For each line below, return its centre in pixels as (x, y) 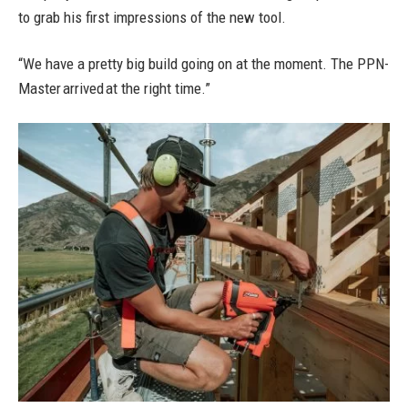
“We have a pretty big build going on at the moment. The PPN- (204, 64)
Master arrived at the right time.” (114, 88)
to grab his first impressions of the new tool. (152, 17)
